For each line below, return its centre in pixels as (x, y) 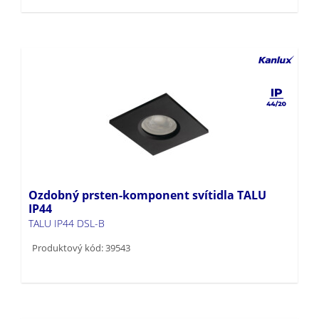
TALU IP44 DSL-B (67, 200)
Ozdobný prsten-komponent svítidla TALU (147, 172)
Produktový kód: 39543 (81, 225)
